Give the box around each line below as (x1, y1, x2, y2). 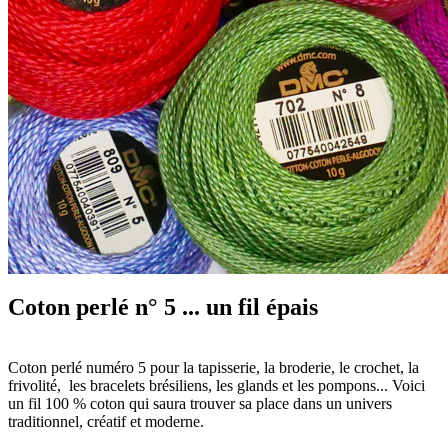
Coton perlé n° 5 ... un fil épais (8, 293, 318, 320)
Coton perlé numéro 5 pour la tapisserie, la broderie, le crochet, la (8, 358, 419, 376)
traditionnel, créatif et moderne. (8, 412, 204, 430)
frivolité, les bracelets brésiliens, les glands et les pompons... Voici (8, 376, 425, 394)
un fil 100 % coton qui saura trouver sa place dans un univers (8, 394, 392, 412)
